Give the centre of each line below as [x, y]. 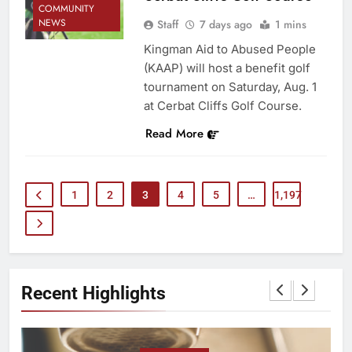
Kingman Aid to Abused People [229, 49]
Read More [174, 133]
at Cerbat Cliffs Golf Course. [222, 105]
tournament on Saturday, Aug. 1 [230, 86]
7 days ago [225, 24]
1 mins [290, 24]
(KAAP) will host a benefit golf [227, 68]
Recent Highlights [93, 293]
